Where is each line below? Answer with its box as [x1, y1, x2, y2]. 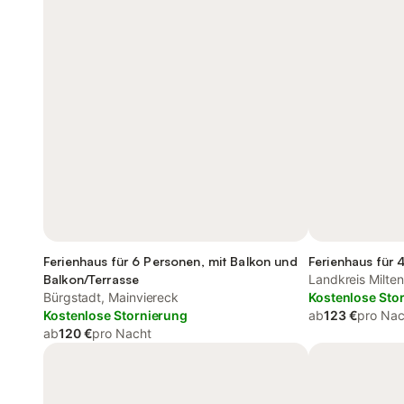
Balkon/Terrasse [43, 271, 140, 287]
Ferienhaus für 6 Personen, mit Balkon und [43, 253, 298, 269]
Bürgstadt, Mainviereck [43, 289, 179, 305]
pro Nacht [92, 326, 151, 341]
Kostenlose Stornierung [43, 308, 188, 323]
